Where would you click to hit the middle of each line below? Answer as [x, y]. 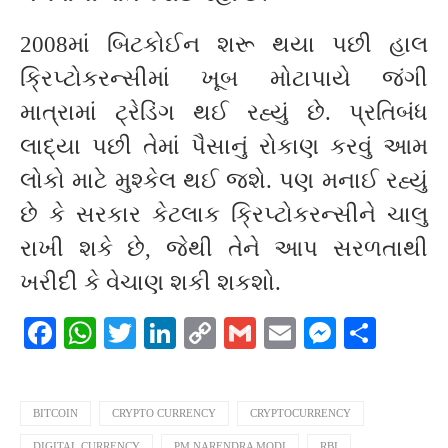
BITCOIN [55, 413]
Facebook [118, 333]
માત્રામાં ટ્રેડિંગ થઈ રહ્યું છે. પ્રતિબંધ [224, 113]
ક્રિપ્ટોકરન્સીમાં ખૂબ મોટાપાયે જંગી [224, 79]
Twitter [182, 333]
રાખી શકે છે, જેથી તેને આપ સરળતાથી [224, 249]
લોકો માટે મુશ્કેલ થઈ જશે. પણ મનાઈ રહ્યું [224, 181]
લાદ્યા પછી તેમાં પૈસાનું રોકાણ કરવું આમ [224, 147]
